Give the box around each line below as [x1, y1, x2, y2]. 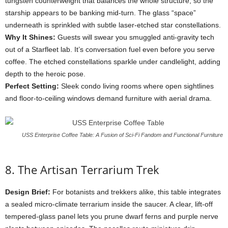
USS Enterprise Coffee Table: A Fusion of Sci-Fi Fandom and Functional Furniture [22, 132, 223, 138]
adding [198, 58, 220, 66]
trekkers [111, 188, 139, 196]
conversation [85, 45, 129, 53]
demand [97, 94, 125, 102]
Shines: [29, 33, 55, 41]
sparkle [113, 58, 139, 66]
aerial [169, 94, 189, 102]
